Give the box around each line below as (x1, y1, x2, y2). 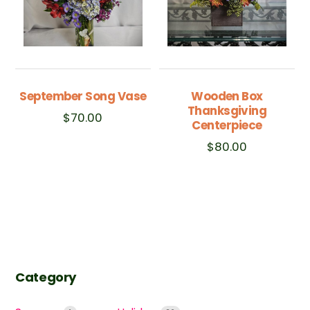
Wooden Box (191, 88, 263, 105)
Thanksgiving (187, 102, 267, 120)
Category (15, 268, 76, 286)
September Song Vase (19, 88, 147, 105)
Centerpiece (192, 117, 262, 134)
